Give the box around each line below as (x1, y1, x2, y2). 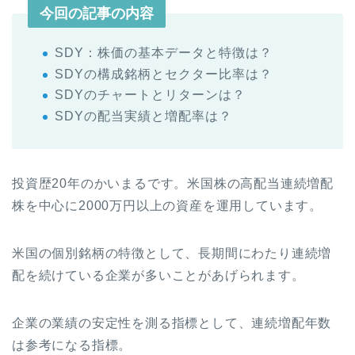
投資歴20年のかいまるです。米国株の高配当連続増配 (12, 176, 334, 190)
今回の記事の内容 (40, 6, 154, 22)
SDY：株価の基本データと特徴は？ (55, 46, 273, 60)
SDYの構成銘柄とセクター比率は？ (55, 67, 273, 81)
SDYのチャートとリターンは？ (55, 88, 246, 102)
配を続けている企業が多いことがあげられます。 (12, 268, 305, 282)
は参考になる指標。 (12, 338, 132, 352)
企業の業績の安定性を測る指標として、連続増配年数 (12, 315, 332, 330)
